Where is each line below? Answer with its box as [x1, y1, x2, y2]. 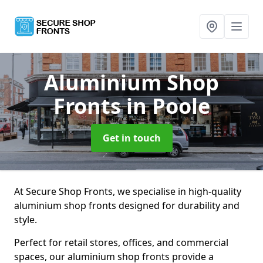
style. [14, 213, 39, 226]
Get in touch [102, 131, 161, 144]
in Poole [126, 92, 210, 120]
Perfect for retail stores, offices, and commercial [14, 236, 228, 249]
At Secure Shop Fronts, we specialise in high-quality [14, 185, 241, 198]
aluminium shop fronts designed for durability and [14, 199, 240, 212]
